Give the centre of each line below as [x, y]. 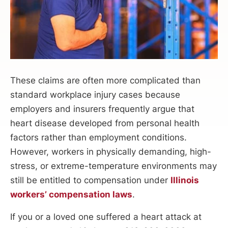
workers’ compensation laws [71, 195]
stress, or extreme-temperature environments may [113, 166]
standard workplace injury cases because [95, 95]
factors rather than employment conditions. [98, 138]
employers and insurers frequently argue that [102, 109]
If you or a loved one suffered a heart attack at [106, 217]
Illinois [185, 180]
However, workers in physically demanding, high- [111, 152]
